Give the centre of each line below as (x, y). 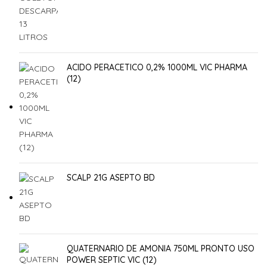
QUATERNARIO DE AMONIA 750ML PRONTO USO (161, 248)
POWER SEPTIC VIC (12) (112, 260)
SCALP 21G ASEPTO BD (111, 177)
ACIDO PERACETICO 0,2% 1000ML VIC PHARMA (157, 67)
